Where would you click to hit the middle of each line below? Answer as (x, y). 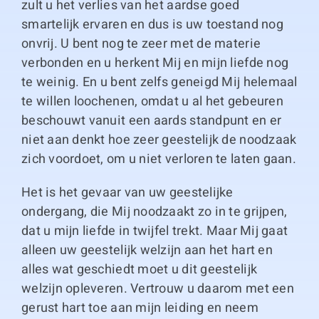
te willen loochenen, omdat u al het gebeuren (152, 101)
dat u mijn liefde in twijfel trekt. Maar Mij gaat (155, 231)
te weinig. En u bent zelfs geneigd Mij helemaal (159, 82)
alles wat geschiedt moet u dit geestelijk (139, 270)
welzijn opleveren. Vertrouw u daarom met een (157, 289)
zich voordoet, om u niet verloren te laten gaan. (158, 159)
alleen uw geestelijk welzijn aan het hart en (147, 250)
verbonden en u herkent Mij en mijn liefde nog (155, 63)
